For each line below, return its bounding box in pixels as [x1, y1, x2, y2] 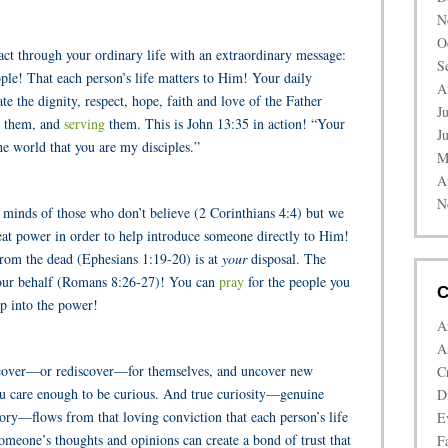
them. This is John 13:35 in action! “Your [105, 114, 345, 133]
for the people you [244, 272, 350, 291]
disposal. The [247, 249, 326, 268]
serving [64, 114, 105, 133]
